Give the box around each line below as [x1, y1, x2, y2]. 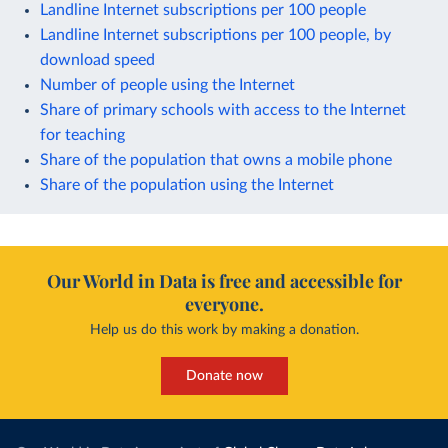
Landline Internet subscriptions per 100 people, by [40, 26, 391, 43]
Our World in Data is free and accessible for [46, 268, 402, 293]
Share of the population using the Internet [40, 176, 334, 193]
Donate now [185, 368, 263, 383]
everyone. [184, 291, 264, 316]
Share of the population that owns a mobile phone [40, 151, 392, 168]
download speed [40, 51, 155, 68]
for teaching [40, 126, 125, 143]
